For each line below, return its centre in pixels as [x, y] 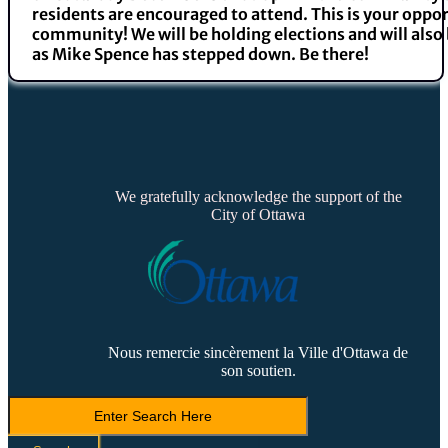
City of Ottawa [258, 214]
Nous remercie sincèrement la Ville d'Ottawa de [258, 352]
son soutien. [258, 370]
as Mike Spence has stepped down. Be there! [200, 53]
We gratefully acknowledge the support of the [258, 196]
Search [28, 403]
